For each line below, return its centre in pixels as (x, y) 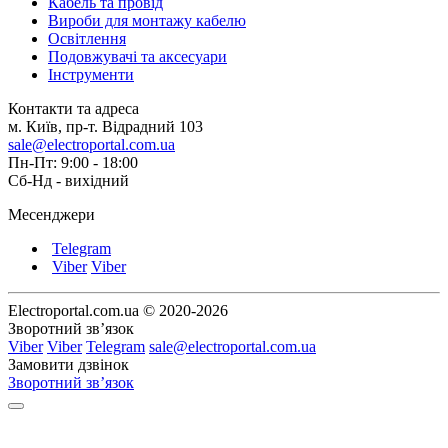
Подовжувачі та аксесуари (137, 56)
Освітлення (87, 38)
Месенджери (51, 214)
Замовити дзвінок (68, 364)
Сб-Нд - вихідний (68, 180)
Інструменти (91, 74)
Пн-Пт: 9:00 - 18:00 (73, 162)
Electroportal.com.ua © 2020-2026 (118, 310)
